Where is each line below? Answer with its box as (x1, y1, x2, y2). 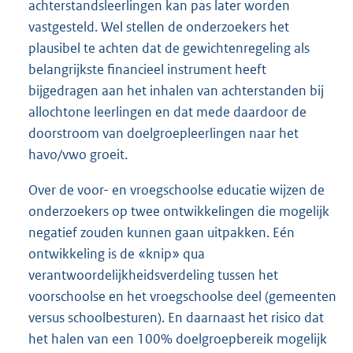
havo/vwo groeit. (28, 146, 128, 164)
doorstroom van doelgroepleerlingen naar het (28, 124, 299, 143)
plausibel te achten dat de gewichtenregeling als (28, 39, 310, 58)
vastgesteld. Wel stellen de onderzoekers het (28, 18, 289, 36)
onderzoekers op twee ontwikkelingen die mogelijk (28, 203, 329, 221)
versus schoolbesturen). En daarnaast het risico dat (28, 309, 324, 327)
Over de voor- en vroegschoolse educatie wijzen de (28, 181, 325, 199)
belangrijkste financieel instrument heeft (28, 61, 266, 79)
